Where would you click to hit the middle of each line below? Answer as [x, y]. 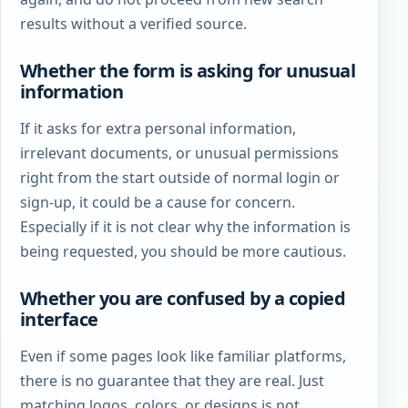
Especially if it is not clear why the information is [185, 226]
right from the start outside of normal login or [179, 177]
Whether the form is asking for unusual [187, 70]
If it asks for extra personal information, [158, 128]
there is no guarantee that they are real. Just [172, 380]
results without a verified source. [133, 24]
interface [59, 319]
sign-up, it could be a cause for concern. [157, 202]
